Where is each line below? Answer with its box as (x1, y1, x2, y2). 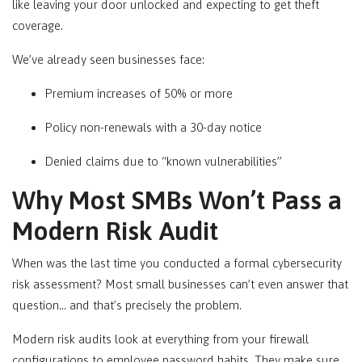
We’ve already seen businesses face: (12, 53, 204, 67)
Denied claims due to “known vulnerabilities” (44, 154, 282, 169)
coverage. (12, 19, 63, 33)
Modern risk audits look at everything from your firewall (12, 332, 309, 347)
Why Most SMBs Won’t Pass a (12, 185, 342, 216)
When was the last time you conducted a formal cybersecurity (12, 256, 342, 271)
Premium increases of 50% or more (44, 86, 233, 101)
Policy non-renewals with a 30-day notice (44, 120, 262, 135)
